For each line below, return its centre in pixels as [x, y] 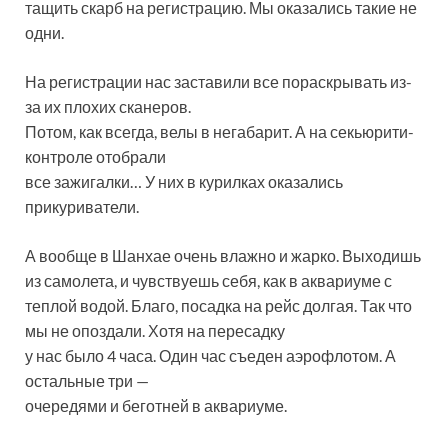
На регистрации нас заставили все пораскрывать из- [218, 82]
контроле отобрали [95, 157]
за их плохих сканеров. [108, 107]
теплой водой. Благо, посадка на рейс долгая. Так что [218, 306]
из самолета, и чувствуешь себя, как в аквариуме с [208, 281]
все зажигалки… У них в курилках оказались [184, 182]
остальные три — [87, 381]
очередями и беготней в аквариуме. [156, 406]
